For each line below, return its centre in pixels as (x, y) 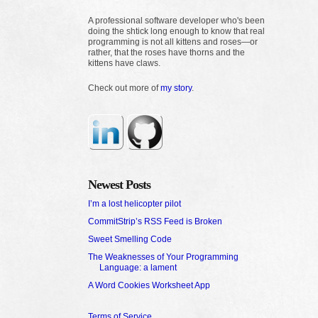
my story (176, 88)
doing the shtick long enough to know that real (176, 31)
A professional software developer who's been (176, 20)
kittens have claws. (124, 63)
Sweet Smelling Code (130, 239)
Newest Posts (119, 184)
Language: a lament (138, 267)
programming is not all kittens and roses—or (173, 42)
